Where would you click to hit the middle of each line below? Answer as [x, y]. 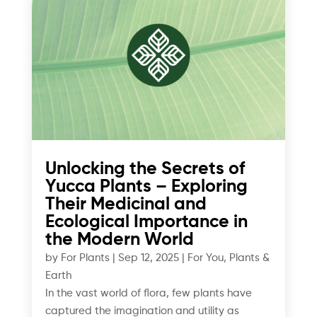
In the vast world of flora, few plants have [148, 294]
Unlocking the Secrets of [145, 170]
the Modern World [119, 241]
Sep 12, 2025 [148, 258]
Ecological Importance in [146, 223]
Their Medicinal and [126, 205]
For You [205, 258]
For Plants [85, 258]
